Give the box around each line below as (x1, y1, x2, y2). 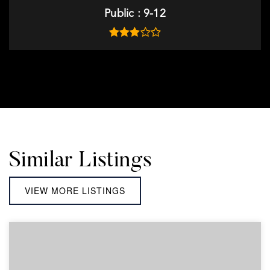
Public (104, 8, 137, 19)
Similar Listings (9, 151, 152, 172)
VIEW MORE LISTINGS (25, 184, 125, 196)
